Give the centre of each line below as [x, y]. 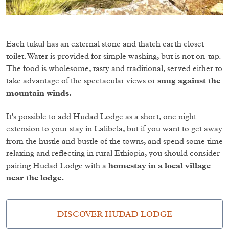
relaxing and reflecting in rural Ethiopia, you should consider [113, 153]
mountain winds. [39, 93]
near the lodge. [35, 178]
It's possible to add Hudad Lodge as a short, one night [101, 116]
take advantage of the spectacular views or [82, 81]
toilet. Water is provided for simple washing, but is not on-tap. [113, 56]
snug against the [189, 81]
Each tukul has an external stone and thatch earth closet [105, 44]
